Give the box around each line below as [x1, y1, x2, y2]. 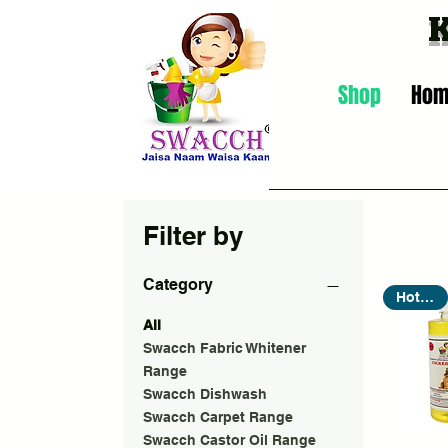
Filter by [143, 220, 243, 251]
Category [143, 275, 213, 294]
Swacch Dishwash [143, 386, 267, 402]
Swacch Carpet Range [143, 409, 293, 425]
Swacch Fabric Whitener [143, 340, 306, 356]
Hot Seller [420, 289, 435, 305]
